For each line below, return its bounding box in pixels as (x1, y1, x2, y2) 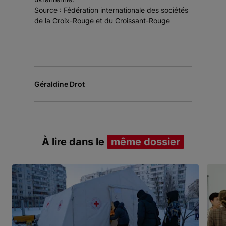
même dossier (111, 136, 180, 148)
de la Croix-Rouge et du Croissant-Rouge (34, 16, 170, 25)
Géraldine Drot (34, 80, 85, 89)
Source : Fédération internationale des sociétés (34, 6, 188, 15)
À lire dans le (42, 136, 107, 148)
